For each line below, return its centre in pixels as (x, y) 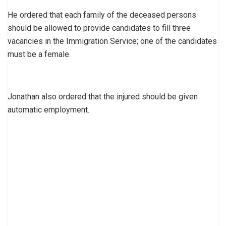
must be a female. (39, 54)
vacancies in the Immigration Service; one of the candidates (112, 41)
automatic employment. (48, 109)
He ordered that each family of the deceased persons (102, 15)
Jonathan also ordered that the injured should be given (103, 96)
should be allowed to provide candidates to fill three (99, 28)
